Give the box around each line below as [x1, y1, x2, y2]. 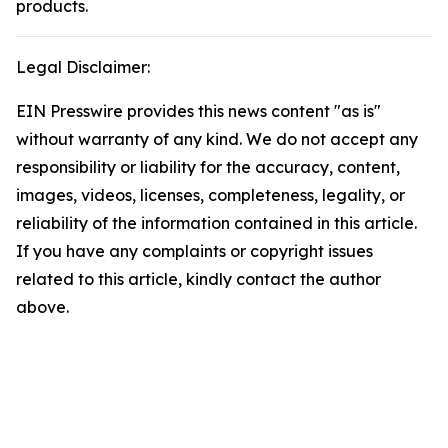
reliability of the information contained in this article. [16, 213, 417, 233]
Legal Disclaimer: [16, 57, 150, 77]
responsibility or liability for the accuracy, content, [16, 157, 400, 177]
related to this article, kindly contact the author [16, 269, 381, 289]
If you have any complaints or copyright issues [16, 241, 373, 261]
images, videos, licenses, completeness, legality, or [16, 185, 405, 205]
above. [16, 297, 69, 317]
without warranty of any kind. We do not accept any [16, 129, 418, 149]
